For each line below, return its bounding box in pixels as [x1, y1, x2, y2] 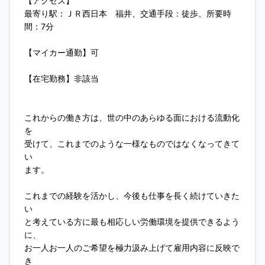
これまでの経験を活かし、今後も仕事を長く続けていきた [24, 190, 240, 201]
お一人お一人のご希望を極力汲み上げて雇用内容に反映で [24, 242, 240, 253]
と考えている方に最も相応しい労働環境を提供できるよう [24, 216, 240, 227]
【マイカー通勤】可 [24, 47, 99, 58]
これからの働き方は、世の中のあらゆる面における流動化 [24, 112, 240, 123]
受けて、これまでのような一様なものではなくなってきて [24, 138, 240, 149]
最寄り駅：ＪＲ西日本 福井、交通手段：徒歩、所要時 [24, 8, 231, 19]
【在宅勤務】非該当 [24, 73, 99, 84]
